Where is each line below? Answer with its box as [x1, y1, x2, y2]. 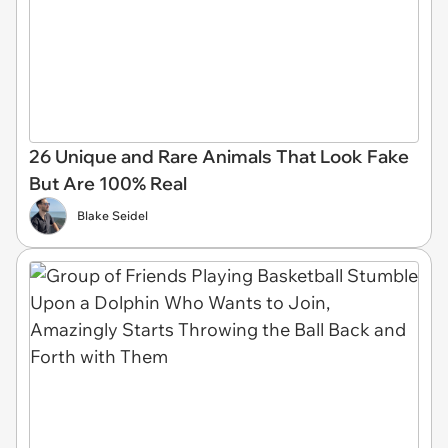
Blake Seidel [77, 207, 148, 223]
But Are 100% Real [29, 171, 187, 195]
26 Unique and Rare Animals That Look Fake [29, 144, 409, 168]
